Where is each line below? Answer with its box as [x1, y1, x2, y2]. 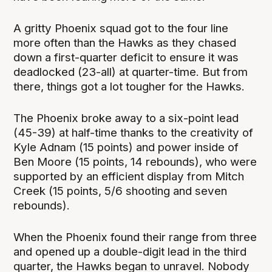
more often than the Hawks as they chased [13, 35, 237, 50]
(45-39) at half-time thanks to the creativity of [13, 126, 254, 140]
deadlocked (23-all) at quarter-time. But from [13, 64, 248, 79]
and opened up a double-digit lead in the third [13, 245, 247, 259]
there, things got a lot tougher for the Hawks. [13, 79, 248, 93]
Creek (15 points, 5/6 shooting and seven [13, 184, 228, 198]
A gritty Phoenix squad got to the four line [13, 21, 229, 35]
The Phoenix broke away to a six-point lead [13, 111, 239, 125]
